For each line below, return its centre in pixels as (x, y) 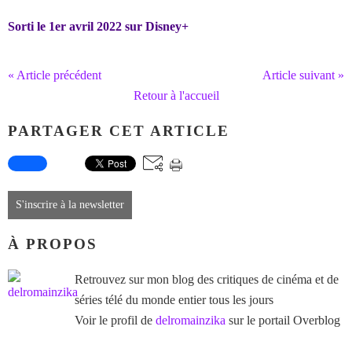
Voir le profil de (115, 320)
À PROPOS (53, 244)
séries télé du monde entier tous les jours (174, 299)
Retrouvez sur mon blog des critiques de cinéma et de (207, 279)
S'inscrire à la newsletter (70, 205)
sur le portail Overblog (283, 320)
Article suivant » (303, 75)
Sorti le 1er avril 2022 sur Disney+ (98, 26)
